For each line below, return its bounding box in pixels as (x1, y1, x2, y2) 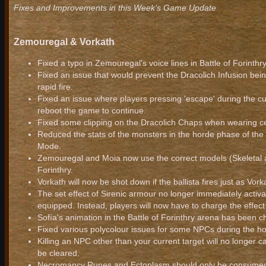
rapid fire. (37, 82, 73, 92)
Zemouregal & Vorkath (14, 36, 115, 47)
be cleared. (37, 248, 80, 258)
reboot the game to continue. (37, 106, 146, 116)
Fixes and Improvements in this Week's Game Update (14, 3, 216, 13)
